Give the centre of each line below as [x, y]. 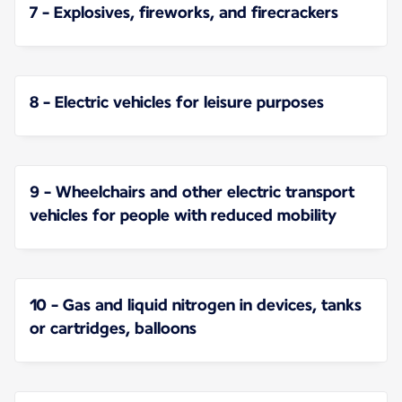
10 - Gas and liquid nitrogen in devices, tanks [196, 305]
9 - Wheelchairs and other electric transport [192, 192]
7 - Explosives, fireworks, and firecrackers [184, 13]
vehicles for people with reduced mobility [183, 215]
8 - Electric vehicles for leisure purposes [177, 102]
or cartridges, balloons [113, 328]
